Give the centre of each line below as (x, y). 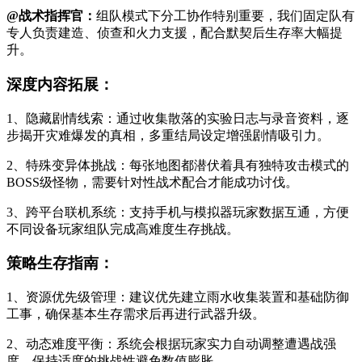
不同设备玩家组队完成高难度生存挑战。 (123, 229)
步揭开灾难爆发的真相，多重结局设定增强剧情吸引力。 (168, 135)
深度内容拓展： (60, 85)
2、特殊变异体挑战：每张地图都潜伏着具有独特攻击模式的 (178, 165)
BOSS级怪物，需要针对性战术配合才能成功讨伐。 (152, 182)
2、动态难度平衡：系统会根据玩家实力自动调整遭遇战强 (171, 344)
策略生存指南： (60, 263)
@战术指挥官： (51, 16)
